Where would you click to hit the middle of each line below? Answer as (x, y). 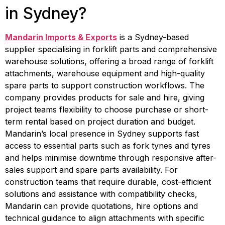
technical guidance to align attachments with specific (105, 218)
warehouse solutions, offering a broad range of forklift (109, 62)
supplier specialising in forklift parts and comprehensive (111, 49)
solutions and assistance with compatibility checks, (101, 194)
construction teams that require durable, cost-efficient (108, 182)
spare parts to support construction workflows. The (105, 86)
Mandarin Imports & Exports (61, 37)
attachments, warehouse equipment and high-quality (105, 74)
